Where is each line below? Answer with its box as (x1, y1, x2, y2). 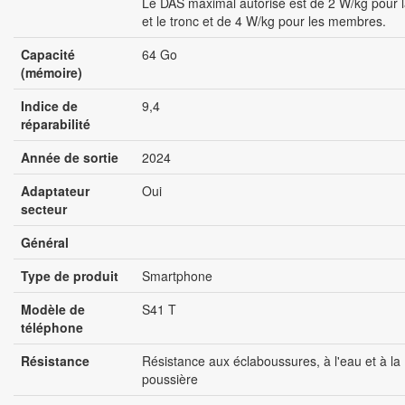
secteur (21, 200, 67, 219)
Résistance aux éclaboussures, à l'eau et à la (142, 352, 400, 371)
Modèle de (21, 300, 85, 319)
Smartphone (142, 267, 212, 286)
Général (21, 233, 69, 252)
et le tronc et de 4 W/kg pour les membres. (142, 12, 386, 31)
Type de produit (21, 267, 118, 286)
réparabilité (21, 115, 90, 134)
